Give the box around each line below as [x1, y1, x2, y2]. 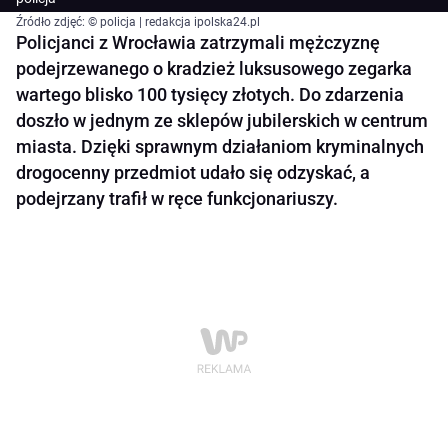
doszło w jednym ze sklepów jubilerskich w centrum [16, 110, 428, 132]
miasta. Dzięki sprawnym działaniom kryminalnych [16, 136, 424, 158]
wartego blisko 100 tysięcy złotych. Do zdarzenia [16, 84, 404, 106]
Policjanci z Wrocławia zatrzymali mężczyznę [16, 32, 380, 54]
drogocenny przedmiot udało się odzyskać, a [16, 162, 370, 184]
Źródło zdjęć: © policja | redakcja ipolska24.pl [16, 15, 260, 30]
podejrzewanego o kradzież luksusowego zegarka [16, 58, 412, 80]
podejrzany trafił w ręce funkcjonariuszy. [16, 188, 338, 210]
